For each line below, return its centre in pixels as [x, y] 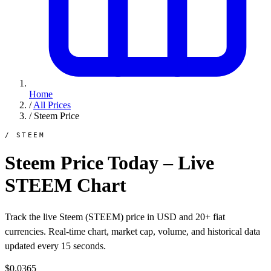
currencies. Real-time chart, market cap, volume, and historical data [132, 231]
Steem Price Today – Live [109, 163]
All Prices [52, 105]
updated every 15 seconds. [55, 246]
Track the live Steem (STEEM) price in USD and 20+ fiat [115, 217]
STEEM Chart [66, 185]
